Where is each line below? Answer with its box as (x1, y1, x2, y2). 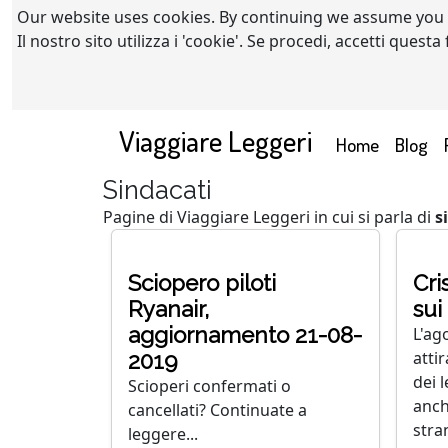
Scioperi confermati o (128, 375, 291, 397)
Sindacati (103, 175, 212, 205)
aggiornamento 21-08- (128, 322, 362, 348)
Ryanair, (128, 296, 209, 322)
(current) (378, 130, 446, 156)
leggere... (128, 423, 198, 445)
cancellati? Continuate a (128, 399, 307, 421)
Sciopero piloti (128, 270, 276, 296)
